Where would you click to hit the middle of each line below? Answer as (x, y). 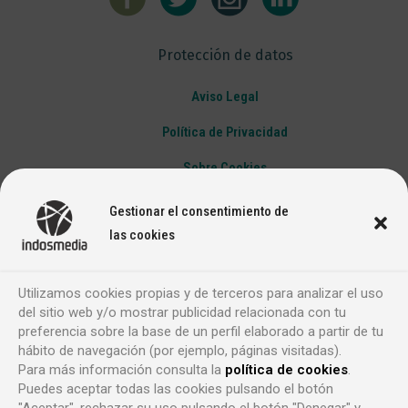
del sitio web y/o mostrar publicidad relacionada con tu (182, 312)
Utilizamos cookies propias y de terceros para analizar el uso (201, 293)
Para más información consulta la (122, 370)
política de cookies (286, 370)
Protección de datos (225, 56)
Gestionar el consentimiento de (199, 211)
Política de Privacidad (225, 133)
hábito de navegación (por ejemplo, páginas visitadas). (182, 351)
